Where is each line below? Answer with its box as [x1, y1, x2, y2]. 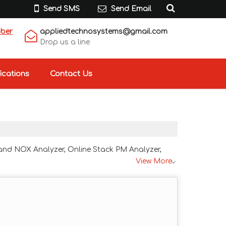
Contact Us [49, 70, 92, 78]
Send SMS [43, 5, 80, 13]
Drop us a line [40, 38, 90, 46]
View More [136, 157, 172, 165]
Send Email [111, 5, 151, 13]
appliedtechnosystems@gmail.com [40, 28, 167, 35]
